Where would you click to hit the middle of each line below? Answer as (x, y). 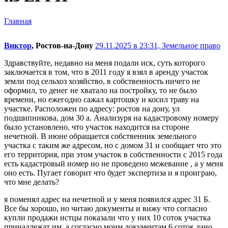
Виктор (18, 45)
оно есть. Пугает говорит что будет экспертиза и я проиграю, (110, 173)
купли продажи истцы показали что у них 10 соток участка (107, 217)
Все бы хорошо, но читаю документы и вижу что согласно (106, 208)
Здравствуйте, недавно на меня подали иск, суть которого (105, 63)
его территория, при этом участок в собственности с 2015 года (113, 154)
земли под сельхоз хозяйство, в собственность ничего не (102, 81)
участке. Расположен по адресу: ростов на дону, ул (92, 108)
